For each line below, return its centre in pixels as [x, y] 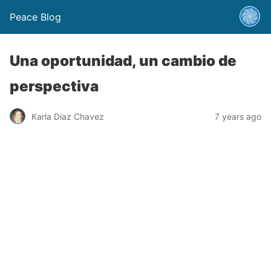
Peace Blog [35, 17]
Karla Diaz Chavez [68, 116]
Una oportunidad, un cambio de [123, 61]
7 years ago [238, 116]
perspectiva [54, 86]
